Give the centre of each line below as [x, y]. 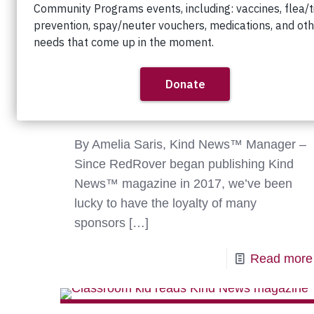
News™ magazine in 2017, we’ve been [183, 184]
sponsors [100, 223]
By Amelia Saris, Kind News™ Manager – [190, 145]
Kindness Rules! [148, 110]
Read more [281, 259]
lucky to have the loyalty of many [165, 204]
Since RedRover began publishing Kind [184, 164]
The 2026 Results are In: [189, 81]
